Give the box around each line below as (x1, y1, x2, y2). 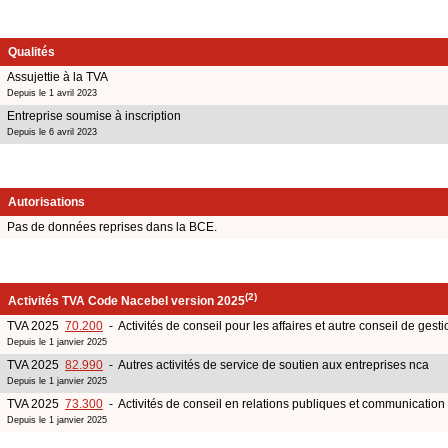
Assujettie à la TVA (7, 69, 108, 84)
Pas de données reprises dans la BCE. (7, 219, 217, 234)
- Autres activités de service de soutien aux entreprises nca (103, 357, 429, 372)
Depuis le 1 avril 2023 (7, 87, 97, 98)
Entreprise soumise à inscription (7, 108, 181, 123)
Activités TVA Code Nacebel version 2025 (8, 293, 245, 308)
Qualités (8, 44, 55, 59)
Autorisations (8, 194, 85, 209)
